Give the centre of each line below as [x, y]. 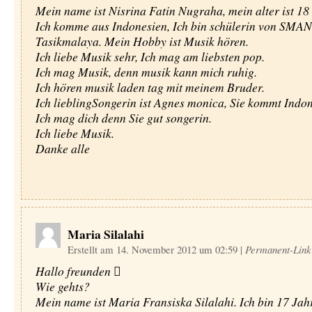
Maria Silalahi [106, 234]
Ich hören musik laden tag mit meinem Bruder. [150, 87]
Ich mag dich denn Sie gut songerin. [123, 118]
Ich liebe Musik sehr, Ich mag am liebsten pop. [150, 56]
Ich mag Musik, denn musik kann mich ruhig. [146, 72]
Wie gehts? [62, 286]
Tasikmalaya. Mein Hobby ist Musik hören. [142, 41]
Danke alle [62, 148]
